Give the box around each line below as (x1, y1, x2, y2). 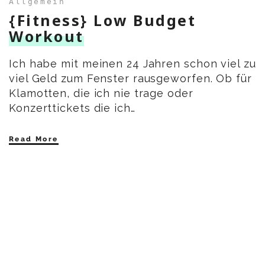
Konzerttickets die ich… (9, 101, 135, 114)
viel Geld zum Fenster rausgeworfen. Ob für (9, 72, 252, 85)
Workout (9, 25, 84, 46)
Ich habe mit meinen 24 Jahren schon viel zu (9, 57, 256, 70)
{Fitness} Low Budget (9, 9, 196, 30)
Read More (9, 134, 59, 143)
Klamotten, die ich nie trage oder (9, 86, 193, 99)
